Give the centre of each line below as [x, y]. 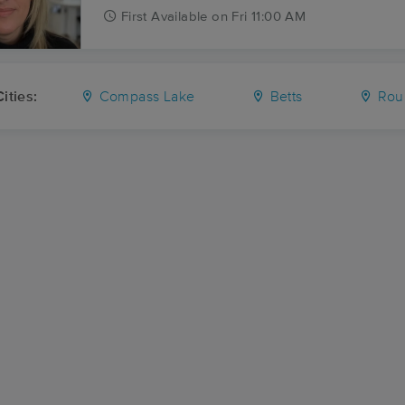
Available [179, 17]
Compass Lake [145, 97]
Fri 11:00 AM [269, 17]
